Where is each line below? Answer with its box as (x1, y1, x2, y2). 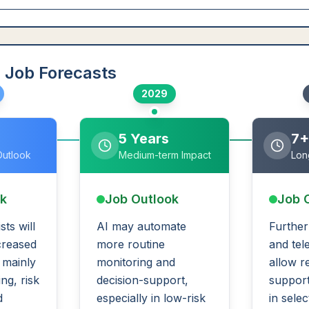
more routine (97, 237, 166, 251)
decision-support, (97, 273, 189, 287)
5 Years (119, 130, 170, 147)
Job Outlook (105, 192, 179, 206)
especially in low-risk (97, 291, 206, 305)
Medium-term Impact (119, 149, 212, 161)
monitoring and (97, 255, 176, 269)
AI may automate (97, 219, 187, 233)
